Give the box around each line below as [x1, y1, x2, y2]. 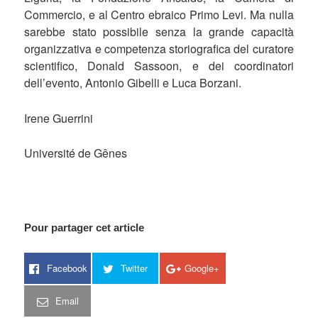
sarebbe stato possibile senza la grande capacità [24, 23, 294, 40]
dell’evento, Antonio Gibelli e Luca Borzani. [24, 75, 242, 92]
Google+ [185, 261, 220, 275]
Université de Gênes [24, 145, 128, 162]
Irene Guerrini [24, 109, 94, 126]
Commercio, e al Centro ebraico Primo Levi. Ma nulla [24, 6, 294, 23]
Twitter [121, 261, 148, 275]
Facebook [46, 261, 87, 275]
